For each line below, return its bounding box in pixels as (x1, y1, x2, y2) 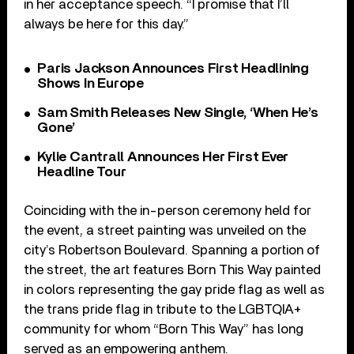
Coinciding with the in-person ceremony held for (24, 203, 312, 217)
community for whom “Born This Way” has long (24, 322, 304, 336)
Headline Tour (37, 164, 126, 179)
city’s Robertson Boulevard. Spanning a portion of (24, 243, 321, 257)
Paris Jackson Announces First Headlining (37, 61, 309, 76)
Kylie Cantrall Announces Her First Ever (37, 149, 289, 164)
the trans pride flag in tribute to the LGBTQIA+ (24, 302, 302, 316)
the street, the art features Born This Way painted (24, 262, 322, 277)
